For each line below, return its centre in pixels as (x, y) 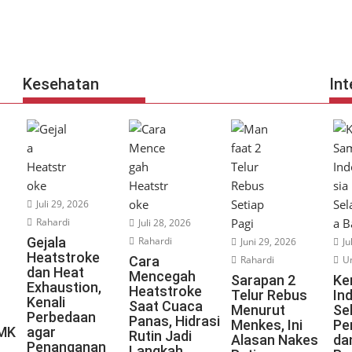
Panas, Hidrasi (174, 321)
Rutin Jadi (160, 336)
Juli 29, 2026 (61, 204)
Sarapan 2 (263, 280)
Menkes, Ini (266, 325)
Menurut (258, 310)
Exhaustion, (64, 287)
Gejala (46, 242)
